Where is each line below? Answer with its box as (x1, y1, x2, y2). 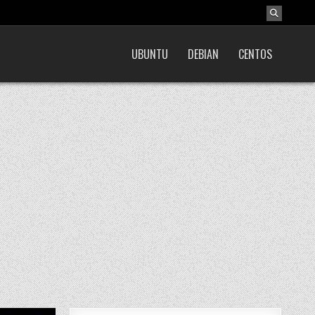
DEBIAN (188, 46, 219, 63)
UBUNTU (131, 46, 168, 63)
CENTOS (238, 46, 272, 63)
